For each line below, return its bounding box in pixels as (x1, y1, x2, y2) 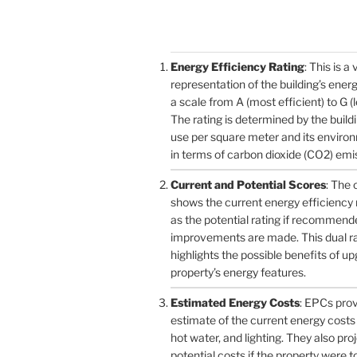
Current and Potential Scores (171, 177, 326, 191)
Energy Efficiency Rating (171, 59, 304, 73)
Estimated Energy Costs (171, 295, 300, 309)
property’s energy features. (171, 265, 306, 279)
